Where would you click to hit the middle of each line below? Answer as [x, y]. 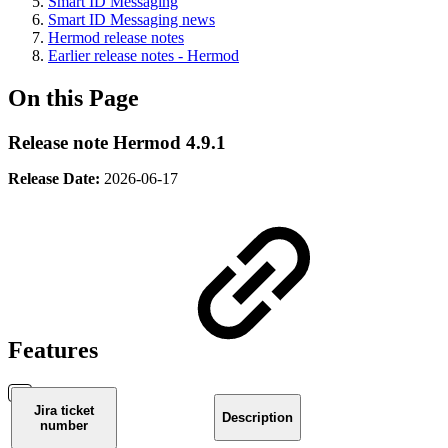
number [64, 425]
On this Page [73, 97]
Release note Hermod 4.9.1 [117, 142]
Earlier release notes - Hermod [143, 55]
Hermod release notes [116, 37]
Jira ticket [64, 410]
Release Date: [56, 178]
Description [257, 417]
